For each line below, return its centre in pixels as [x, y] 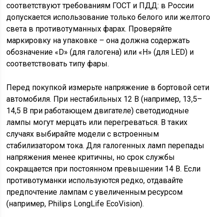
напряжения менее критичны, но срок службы [91, 157]
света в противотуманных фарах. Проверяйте [89, 29]
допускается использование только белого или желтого [108, 17]
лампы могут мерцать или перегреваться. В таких [97, 122]
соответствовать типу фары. [58, 64]
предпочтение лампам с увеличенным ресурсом [95, 192]
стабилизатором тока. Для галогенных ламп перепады [106, 146]
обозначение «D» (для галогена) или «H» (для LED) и [100, 52]
